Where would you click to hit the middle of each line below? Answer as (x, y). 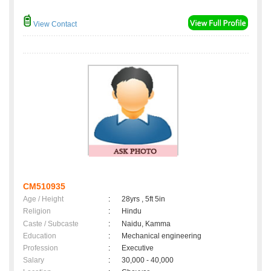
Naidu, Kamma (146, 224)
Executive (138, 248)
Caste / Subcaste (51, 224)
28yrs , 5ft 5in (143, 199)
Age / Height (43, 199)
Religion (37, 211)
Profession (41, 248)
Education (40, 236)
